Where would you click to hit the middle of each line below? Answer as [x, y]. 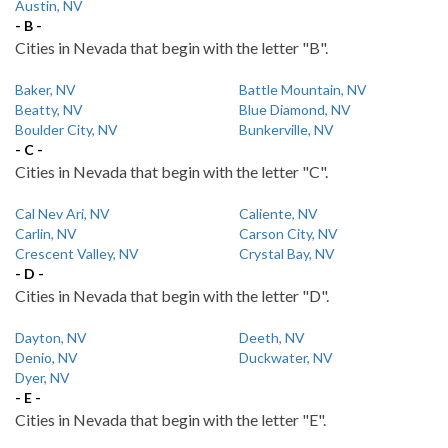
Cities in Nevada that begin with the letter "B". [171, 47]
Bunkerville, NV [286, 129]
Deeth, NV [272, 337]
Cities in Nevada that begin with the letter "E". [170, 419]
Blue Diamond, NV [295, 109]
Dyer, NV [42, 377]
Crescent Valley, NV [77, 253]
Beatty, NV [49, 109]
